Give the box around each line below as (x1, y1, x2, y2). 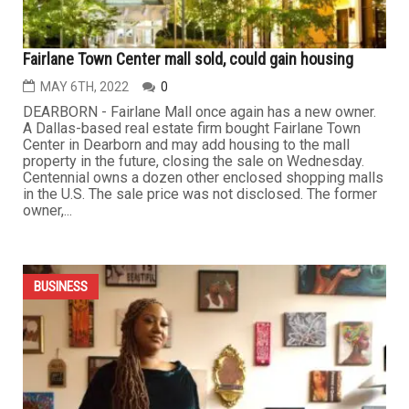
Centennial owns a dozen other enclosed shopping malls (23, 387, 383, 405)
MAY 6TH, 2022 (40, 298, 129, 313)
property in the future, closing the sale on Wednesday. (23, 371, 364, 389)
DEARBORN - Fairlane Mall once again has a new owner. (23, 321, 376, 340)
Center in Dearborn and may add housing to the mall (23, 354, 350, 372)
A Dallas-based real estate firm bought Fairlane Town (23, 338, 361, 356)
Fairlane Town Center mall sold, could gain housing (23, 267, 353, 288)
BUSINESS (34, 61, 88, 79)
